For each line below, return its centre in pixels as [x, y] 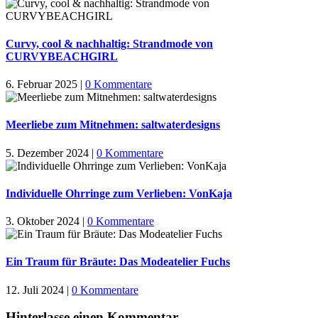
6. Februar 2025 [42, 84]
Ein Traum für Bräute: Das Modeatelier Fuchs [118, 262]
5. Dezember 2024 [47, 153]
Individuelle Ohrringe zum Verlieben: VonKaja [119, 193]
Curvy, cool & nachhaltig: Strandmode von [109, 43]
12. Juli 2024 [35, 290]
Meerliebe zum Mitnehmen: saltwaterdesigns [113, 125]
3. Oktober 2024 [43, 221]
